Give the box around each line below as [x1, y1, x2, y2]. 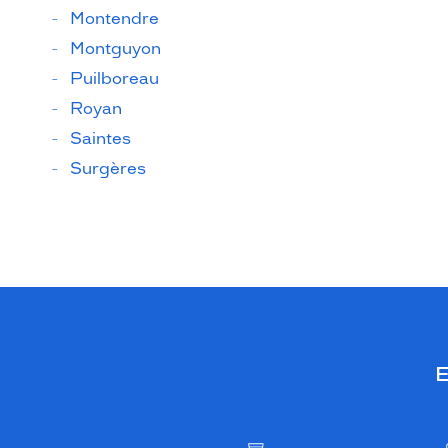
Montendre [70, 9, 159, 28]
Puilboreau [70, 69, 159, 88]
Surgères [70, 159, 146, 178]
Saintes [70, 129, 131, 148]
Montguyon [70, 39, 161, 58]
